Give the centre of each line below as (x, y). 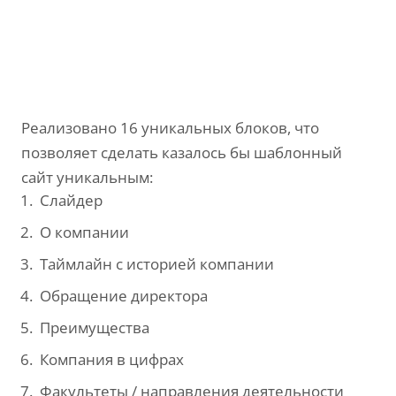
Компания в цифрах (112, 359)
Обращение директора (124, 296)
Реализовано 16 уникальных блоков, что (170, 128)
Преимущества (95, 327)
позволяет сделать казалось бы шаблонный (182, 152)
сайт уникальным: (87, 177)
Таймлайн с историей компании (157, 264)
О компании (84, 232)
